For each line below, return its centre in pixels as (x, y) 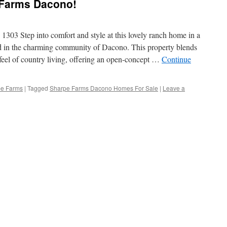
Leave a (174, 88)
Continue (176, 59)
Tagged (38, 88)
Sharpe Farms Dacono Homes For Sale (104, 88)
